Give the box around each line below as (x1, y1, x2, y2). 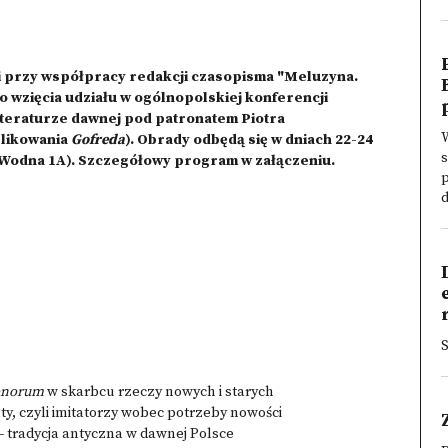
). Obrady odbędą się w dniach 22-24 (125, 131, 373, 149)
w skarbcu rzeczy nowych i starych (47, 383, 274, 401)
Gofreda (71, 131, 125, 149)
